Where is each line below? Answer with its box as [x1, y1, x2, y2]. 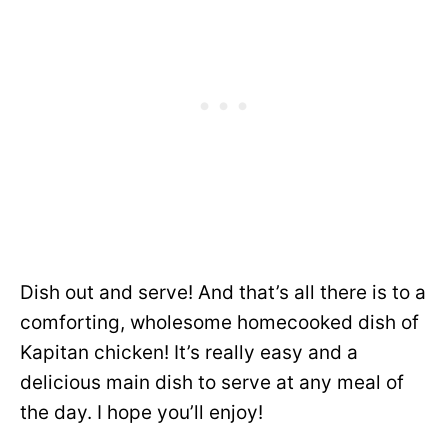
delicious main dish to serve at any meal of [20, 371, 404, 395]
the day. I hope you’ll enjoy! [20, 401, 263, 425]
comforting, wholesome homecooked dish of [20, 311, 419, 335]
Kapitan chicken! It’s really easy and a [20, 341, 358, 365]
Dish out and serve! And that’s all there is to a [20, 281, 426, 305]
